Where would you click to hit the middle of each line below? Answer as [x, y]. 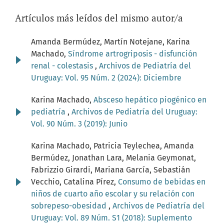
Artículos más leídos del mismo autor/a [99, 18]
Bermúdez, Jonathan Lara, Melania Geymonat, [113, 158]
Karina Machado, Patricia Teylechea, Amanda [112, 146]
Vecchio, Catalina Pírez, [74, 182]
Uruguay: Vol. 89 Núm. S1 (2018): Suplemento [111, 218]
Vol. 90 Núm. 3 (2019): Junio [79, 124]
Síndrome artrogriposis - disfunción [132, 54]
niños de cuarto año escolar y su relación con [113, 194]
